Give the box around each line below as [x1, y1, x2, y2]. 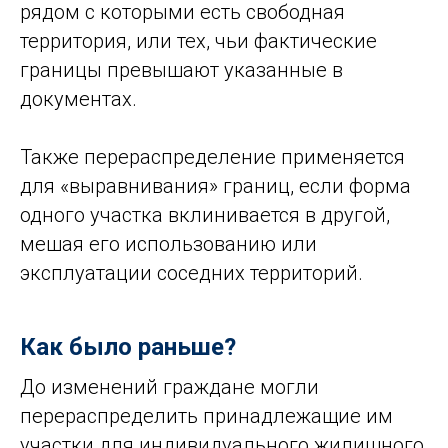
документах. [20, 87, 137, 111]
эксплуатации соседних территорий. [20, 261, 363, 285]
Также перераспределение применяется [20, 145, 405, 169]
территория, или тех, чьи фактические [20, 29, 377, 53]
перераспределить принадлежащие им [20, 404, 393, 428]
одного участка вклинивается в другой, [20, 203, 390, 227]
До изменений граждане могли [20, 375, 319, 399]
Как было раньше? [20, 333, 236, 361]
